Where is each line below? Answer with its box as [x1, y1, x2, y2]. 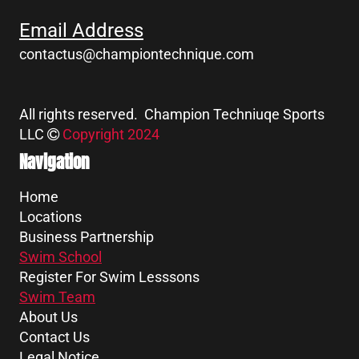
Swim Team [19, 288, 95, 306]
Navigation [19, 149, 89, 175]
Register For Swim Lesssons [19, 268, 200, 286]
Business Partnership [19, 228, 154, 246]
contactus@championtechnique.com [19, 46, 254, 63]
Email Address [19, 19, 143, 42]
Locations [19, 208, 82, 226]
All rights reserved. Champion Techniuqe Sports [19, 106, 325, 123]
